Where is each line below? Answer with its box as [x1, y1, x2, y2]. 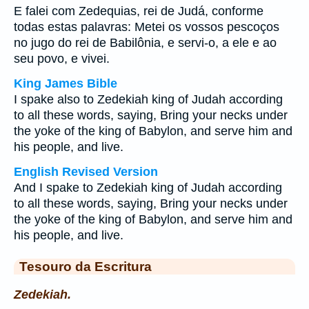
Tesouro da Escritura [19, 259, 152, 274]
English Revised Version [14, 165, 158, 179]
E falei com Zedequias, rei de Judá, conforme [14, 4, 263, 18]
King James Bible [14, 77, 117, 90]
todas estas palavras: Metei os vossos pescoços [14, 20, 279, 34]
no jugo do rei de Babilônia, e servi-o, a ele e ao [14, 36, 277, 50]
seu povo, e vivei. [14, 52, 120, 66]
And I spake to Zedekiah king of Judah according [14, 181, 282, 195]
